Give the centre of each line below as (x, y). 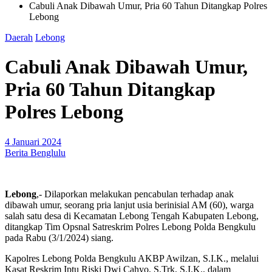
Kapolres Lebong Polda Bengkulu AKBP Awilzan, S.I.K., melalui (132, 258)
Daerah (19, 37)
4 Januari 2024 (33, 141)
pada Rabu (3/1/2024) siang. (59, 237)
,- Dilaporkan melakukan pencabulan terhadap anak (135, 194)
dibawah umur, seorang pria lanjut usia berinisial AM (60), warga (129, 205)
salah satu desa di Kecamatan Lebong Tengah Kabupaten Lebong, (132, 216)
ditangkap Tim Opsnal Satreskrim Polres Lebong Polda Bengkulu (130, 226)
